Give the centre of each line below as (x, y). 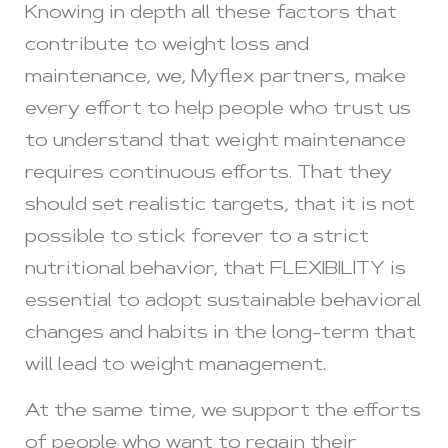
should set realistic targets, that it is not (220, 205)
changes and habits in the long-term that (220, 333)
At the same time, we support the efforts (223, 411)
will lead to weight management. (175, 365)
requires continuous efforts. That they (208, 173)
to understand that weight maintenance (215, 141)
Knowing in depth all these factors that (211, 13)
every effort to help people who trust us (218, 109)
